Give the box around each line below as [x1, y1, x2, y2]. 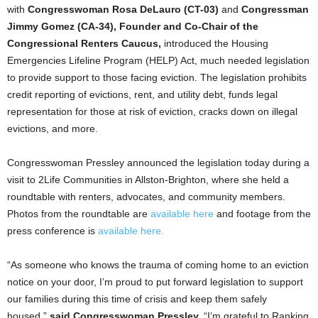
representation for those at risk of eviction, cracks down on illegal [7, 106, 297, 117]
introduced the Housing [164, 38, 268, 49]
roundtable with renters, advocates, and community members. [7, 191, 285, 202]
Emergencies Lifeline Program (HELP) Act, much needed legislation [7, 55, 309, 66]
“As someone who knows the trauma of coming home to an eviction [7, 259, 309, 270]
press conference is [7, 225, 98, 236]
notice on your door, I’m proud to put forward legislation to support [7, 276, 303, 287]
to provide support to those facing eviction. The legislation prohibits [7, 72, 307, 83]
